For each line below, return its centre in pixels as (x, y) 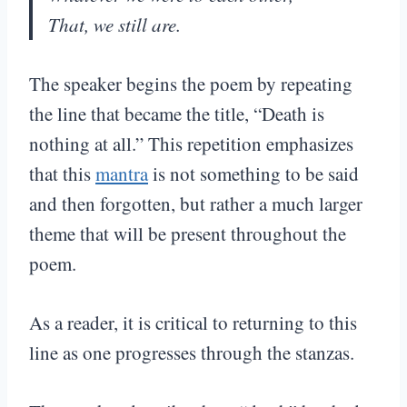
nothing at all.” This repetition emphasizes (191, 144)
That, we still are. (114, 25)
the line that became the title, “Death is (177, 114)
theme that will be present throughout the (188, 234)
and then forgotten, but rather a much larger (196, 204)
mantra (122, 174)
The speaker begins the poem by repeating (191, 84)
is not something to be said (253, 174)
